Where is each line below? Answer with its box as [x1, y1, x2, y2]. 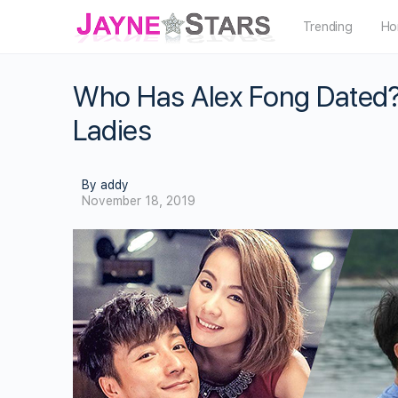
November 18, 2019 [82, 194, 195, 208]
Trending [302, 20, 353, 34]
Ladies [73, 114, 152, 147]
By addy [82, 178, 129, 192]
